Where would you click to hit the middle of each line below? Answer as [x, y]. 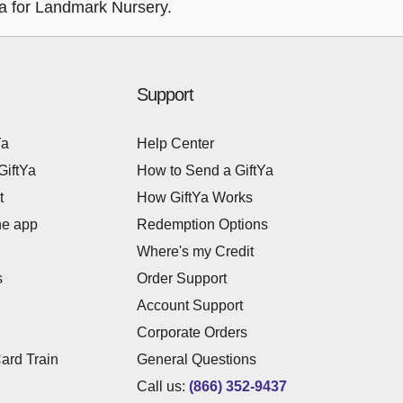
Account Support [190, 305]
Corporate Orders [192, 332]
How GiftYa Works [195, 197]
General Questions [197, 359]
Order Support [182, 278]
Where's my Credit [195, 251]
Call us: [161, 386]
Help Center [175, 143]
